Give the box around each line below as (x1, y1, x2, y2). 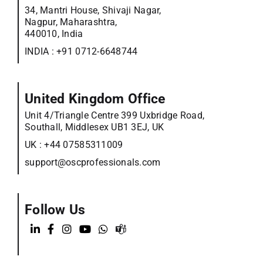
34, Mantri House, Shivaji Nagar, (24, 5, 161, 16)
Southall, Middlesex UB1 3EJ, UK (24, 122, 164, 133)
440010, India (24, 28, 83, 39)
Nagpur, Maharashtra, (24, 16, 117, 28)
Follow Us (24, 202, 86, 218)
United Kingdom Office (24, 91, 166, 107)
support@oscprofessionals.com (24, 157, 161, 168)
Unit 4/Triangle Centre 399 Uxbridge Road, (24, 110, 205, 121)
